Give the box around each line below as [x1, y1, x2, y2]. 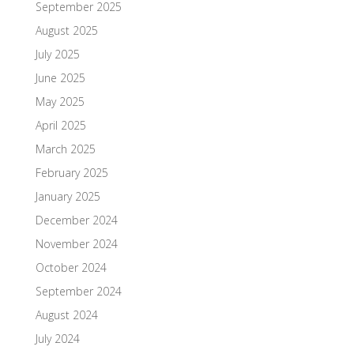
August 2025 [35, 22, 98, 38]
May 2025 [35, 93, 85, 109]
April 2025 [35, 117, 86, 133]
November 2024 [35, 235, 118, 251]
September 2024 [35, 283, 122, 299]
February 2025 [35, 164, 108, 180]
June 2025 [35, 70, 85, 85]
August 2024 [35, 307, 98, 322]
